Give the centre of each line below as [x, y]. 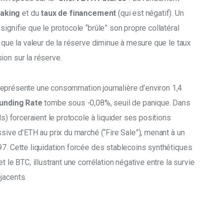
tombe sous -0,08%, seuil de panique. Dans [117, 103]
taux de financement [79, 13]
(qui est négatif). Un [151, 13]
